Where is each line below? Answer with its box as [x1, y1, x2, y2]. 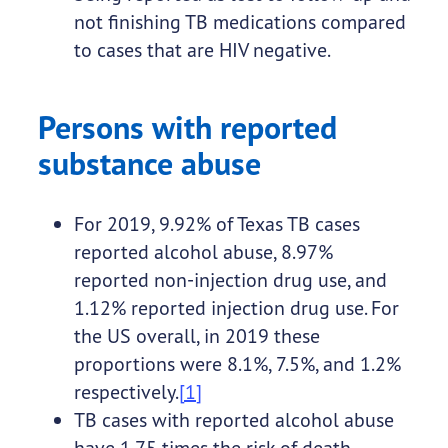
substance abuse [37, 143, 261, 185]
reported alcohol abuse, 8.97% [73, 239, 333, 265]
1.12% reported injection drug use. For [73, 295, 399, 321]
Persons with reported [37, 107, 337, 149]
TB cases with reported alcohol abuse [73, 407, 394, 433]
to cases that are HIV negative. [73, 37, 331, 63]
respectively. [73, 379, 179, 405]
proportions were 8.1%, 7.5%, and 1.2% [73, 351, 401, 377]
